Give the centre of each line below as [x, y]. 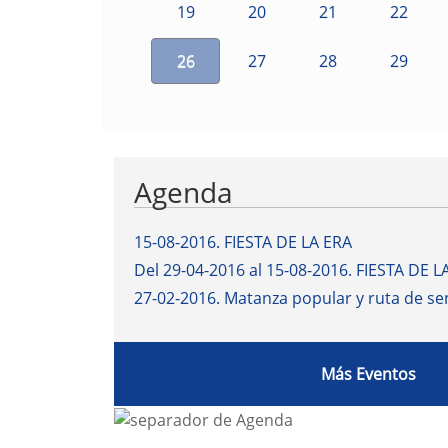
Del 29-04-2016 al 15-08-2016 [241, 270]
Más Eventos [368, 374]
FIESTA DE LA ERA [288, 242]
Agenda [183, 192]
